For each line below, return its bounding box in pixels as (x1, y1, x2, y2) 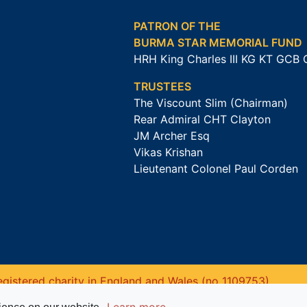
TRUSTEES (134, 79, 192, 94)
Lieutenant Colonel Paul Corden (134, 162, 299, 176)
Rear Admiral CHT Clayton (134, 112, 271, 127)
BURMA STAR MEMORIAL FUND (134, 36, 303, 50)
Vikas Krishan (134, 145, 204, 160)
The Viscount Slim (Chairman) (134, 96, 288, 110)
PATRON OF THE (134, 19, 221, 34)
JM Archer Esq (134, 129, 210, 143)
